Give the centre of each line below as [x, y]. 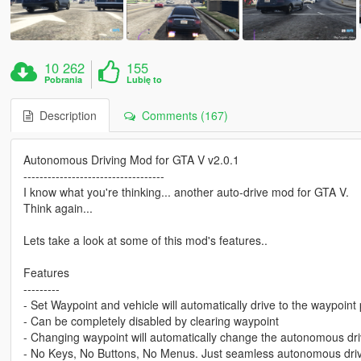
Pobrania [64, 80]
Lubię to [145, 80]
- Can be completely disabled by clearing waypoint [151, 321]
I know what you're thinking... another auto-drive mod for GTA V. [186, 192]
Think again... [58, 208]
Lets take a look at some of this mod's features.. [145, 241]
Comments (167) [181, 116]
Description [64, 116]
